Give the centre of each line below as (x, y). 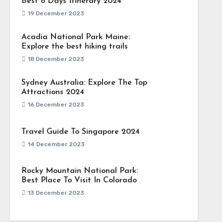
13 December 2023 (56, 193)
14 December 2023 (56, 144)
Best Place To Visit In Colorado (79, 180)
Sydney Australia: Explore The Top (84, 83)
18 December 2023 (56, 59)
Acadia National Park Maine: (75, 37)
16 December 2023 (56, 105)
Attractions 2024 (53, 92)
